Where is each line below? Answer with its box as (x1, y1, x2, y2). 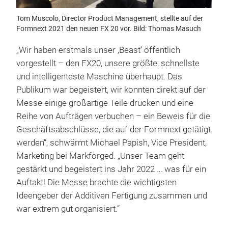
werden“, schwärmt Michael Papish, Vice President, (16, 137, 207, 148)
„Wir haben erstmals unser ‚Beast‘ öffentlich (16, 45, 180, 55)
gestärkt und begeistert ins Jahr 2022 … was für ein (16, 164, 206, 174)
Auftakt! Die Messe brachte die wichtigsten (16, 177, 177, 187)
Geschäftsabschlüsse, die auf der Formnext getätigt (16, 124, 211, 134)
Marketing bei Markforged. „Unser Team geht (16, 151, 184, 161)
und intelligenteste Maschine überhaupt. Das (16, 71, 182, 81)
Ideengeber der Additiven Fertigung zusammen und (16, 190, 207, 201)
